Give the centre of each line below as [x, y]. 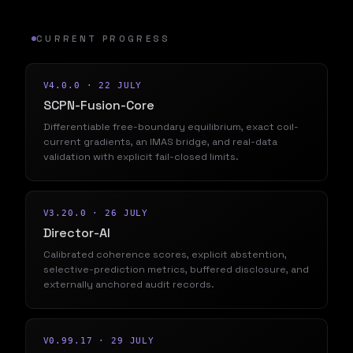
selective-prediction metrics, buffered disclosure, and [176, 269]
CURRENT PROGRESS [104, 39]
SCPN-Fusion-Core [98, 106]
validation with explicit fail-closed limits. [141, 156]
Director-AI [76, 233]
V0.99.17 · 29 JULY [99, 341]
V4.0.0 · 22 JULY [93, 86]
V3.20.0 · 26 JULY [96, 214]
